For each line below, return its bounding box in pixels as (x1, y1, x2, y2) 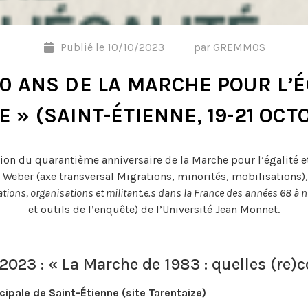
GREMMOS (210, 41, 265, 54)
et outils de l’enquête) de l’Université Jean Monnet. (28, 203, 280, 216)
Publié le (60, 41, 104, 54)
